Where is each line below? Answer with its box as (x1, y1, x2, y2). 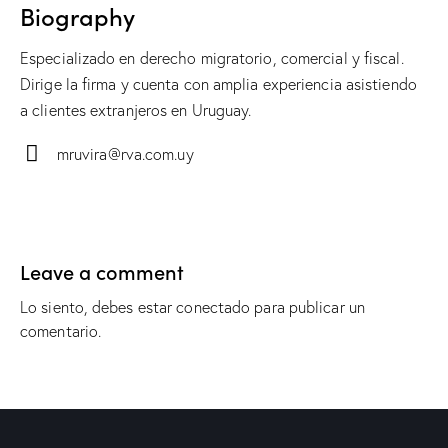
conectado (176, 296, 251, 317)
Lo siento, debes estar (20, 296, 177, 317)
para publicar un (250, 296, 365, 317)
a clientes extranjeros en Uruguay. (20, 100, 252, 121)
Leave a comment (20, 256, 184, 285)
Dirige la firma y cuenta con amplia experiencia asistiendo (20, 74, 417, 95)
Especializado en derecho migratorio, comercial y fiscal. (20, 48, 404, 69)
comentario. (20, 320, 102, 341)
